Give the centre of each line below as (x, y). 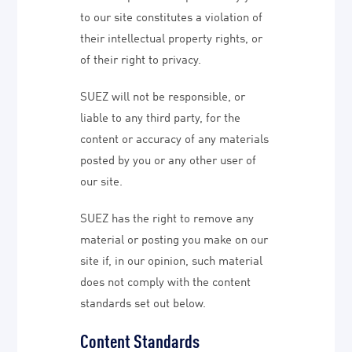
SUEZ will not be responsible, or (163, 95)
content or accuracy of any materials (175, 137)
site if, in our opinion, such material (172, 259)
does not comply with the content (166, 280)
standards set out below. (143, 302)
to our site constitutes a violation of (172, 16)
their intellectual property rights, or (172, 37)
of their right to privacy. (141, 58)
